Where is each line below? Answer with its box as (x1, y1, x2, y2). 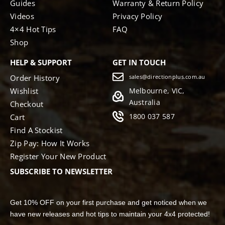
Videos (10, 11, 34, 22)
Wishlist (10, 86, 39, 96)
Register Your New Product (10, 151, 106, 162)
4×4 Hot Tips (10, 24, 56, 35)
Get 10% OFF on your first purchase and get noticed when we (10, 198, 207, 207)
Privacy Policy (113, 11, 163, 22)
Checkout (10, 99, 44, 109)
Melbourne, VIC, (129, 86, 185, 96)
